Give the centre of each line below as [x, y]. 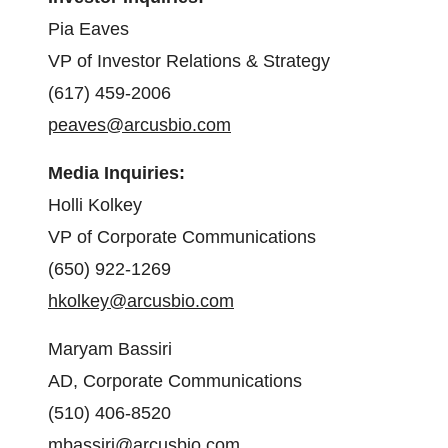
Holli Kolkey [95, 205]
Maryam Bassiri [110, 349]
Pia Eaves [88, 29]
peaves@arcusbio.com [139, 125]
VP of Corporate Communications [182, 237]
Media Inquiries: [116, 173]
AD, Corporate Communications [175, 381]
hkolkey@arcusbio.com [141, 301]
